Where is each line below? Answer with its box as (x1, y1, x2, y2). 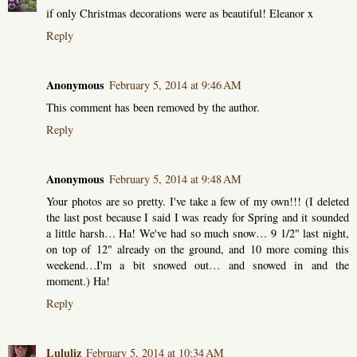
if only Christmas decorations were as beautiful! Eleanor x (46, 5, 313, 21)
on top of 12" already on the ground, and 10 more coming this (46, 241, 349, 257)
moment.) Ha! (46, 273, 110, 288)
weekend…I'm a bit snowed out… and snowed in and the (46, 257, 349, 273)
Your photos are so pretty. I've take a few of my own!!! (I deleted (46, 193, 349, 209)
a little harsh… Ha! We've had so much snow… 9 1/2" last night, (46, 225, 349, 241)
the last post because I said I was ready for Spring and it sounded (46, 209, 349, 225)
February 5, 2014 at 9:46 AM (109, 76, 241, 92)
